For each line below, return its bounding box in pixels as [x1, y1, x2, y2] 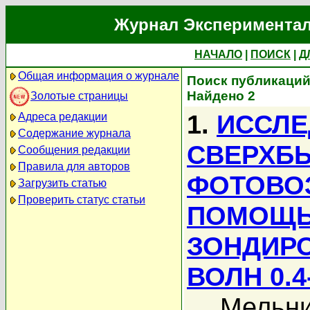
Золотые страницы [30, 89, 128, 102]
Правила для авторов [18, 161, 130, 172]
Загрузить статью [18, 177, 107, 189]
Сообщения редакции [18, 144, 130, 156]
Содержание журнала [18, 127, 131, 139]
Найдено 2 [187, 89, 255, 103]
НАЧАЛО [194, 48, 242, 60]
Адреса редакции [18, 111, 107, 122]
